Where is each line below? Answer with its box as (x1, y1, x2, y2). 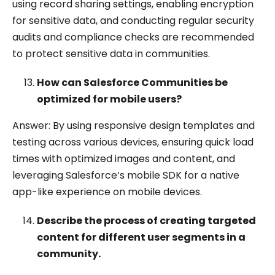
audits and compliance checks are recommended (12, 30, 254, 44)
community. (37, 247, 101, 261)
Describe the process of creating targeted (37, 214, 256, 228)
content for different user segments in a (37, 230, 246, 244)
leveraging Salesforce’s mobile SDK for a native (12, 168, 239, 182)
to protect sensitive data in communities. (12, 47, 210, 61)
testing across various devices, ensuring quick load (12, 135, 254, 149)
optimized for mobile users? (37, 92, 182, 106)
